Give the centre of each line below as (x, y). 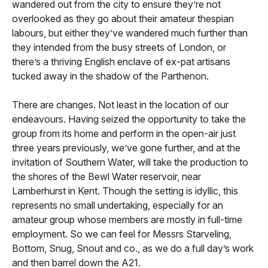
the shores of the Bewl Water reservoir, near (106, 177)
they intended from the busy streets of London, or (119, 48)
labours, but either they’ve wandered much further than (130, 33)
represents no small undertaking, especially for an (118, 205)
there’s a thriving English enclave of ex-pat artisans (121, 62)
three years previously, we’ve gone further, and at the (126, 148)
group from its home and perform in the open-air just (124, 134)
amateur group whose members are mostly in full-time (127, 220)
